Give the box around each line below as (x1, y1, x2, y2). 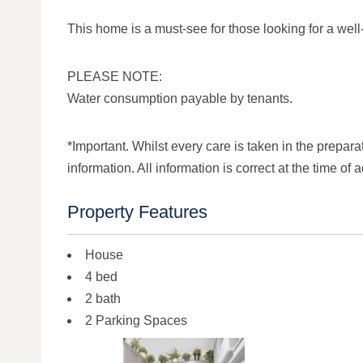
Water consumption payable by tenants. (67, 92, 293, 105)
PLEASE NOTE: (67, 70, 162, 83)
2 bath (85, 292, 121, 305)
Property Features (67, 202, 207, 222)
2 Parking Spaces (85, 314, 187, 327)
